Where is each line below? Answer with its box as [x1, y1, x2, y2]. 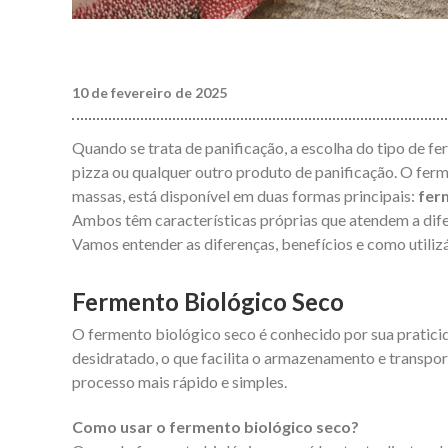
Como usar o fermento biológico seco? [72, 416, 359, 436]
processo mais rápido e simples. [72, 371, 287, 391]
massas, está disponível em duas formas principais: [72, 186, 418, 205]
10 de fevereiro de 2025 [72, 84, 227, 101]
